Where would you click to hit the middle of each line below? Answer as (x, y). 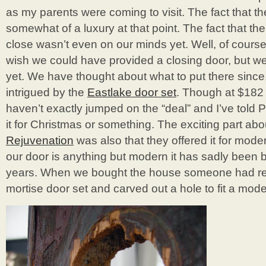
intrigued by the (47, 92)
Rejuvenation (40, 140)
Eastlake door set (132, 92)
